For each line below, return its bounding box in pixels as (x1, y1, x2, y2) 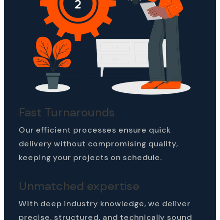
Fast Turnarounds (19, 104, 115, 120)
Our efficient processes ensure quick (19, 124, 171, 135)
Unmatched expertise (19, 178, 139, 193)
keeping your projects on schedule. (19, 152, 162, 163)
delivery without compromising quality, (19, 138, 178, 149)
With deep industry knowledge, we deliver (19, 198, 191, 209)
